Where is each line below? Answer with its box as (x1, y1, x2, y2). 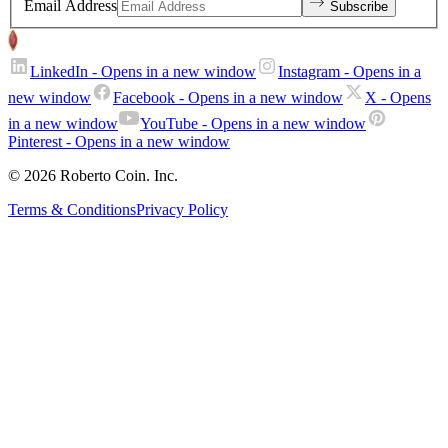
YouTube (140, 115, 198, 133)
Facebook (113, 89, 175, 107)
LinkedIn (30, 63, 88, 81)
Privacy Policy (136, 201, 228, 219)
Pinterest (8, 133, 62, 151)
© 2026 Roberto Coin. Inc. (8, 167, 178, 185)
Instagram (278, 63, 340, 81)
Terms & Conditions (8, 201, 136, 219)
